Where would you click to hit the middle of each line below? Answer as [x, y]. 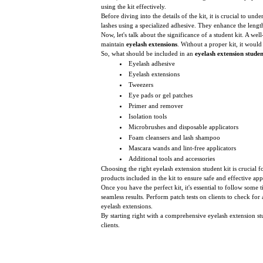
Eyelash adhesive [152, 63]
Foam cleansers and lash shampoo [174, 137]
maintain [114, 44]
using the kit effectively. [134, 6]
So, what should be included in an [148, 53]
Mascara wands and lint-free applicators [182, 148]
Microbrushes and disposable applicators [183, 127]
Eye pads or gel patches [161, 95]
